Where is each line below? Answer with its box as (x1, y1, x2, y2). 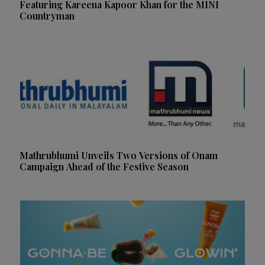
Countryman (20, 9, 75, 22)
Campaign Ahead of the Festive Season (20, 160, 189, 173)
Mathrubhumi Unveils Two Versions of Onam (20, 148, 218, 161)
